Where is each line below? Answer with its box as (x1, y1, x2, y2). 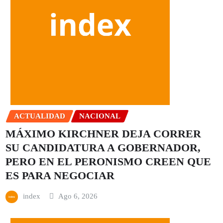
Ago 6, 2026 (58, 192, 98, 201)
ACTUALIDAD (14, 111, 65, 120)
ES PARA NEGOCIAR (5, 169, 114, 182)
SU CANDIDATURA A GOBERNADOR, (5, 141, 201, 154)
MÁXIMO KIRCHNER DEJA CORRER (5, 127, 201, 140)
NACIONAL (79, 111, 120, 120)
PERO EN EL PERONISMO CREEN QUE (5, 155, 211, 168)
